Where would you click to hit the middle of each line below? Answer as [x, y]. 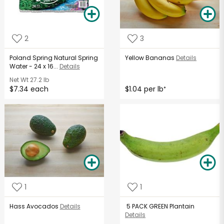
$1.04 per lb [144, 89]
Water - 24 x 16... [33, 66]
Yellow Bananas [150, 58]
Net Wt [19, 80]
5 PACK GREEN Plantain [160, 206]
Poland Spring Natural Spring [53, 58]
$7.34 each [29, 89]
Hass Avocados [34, 206]
